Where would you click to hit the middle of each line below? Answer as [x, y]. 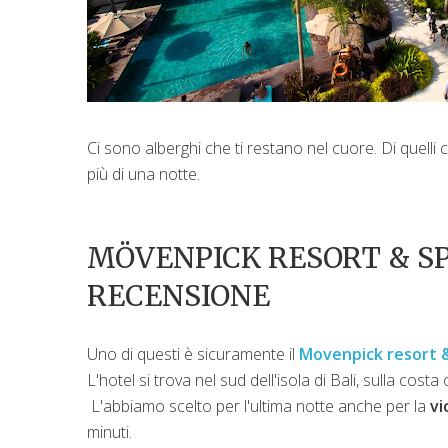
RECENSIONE [178, 295]
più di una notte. [143, 173]
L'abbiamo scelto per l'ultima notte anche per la [258, 405]
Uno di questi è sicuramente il [193, 353]
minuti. [109, 431]
